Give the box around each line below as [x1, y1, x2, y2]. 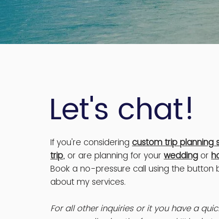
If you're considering [50, 136, 132, 148]
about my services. [50, 176, 126, 188]
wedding [164, 150, 198, 161]
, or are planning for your [63, 150, 164, 161]
